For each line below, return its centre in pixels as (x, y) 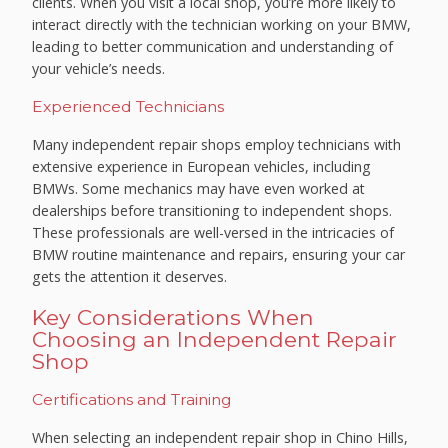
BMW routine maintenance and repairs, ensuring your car (219, 254)
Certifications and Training (132, 400)
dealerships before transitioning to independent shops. (212, 210)
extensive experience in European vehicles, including (202, 166)
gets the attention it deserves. (130, 276)
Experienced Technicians (128, 107)
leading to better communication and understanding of (213, 47)
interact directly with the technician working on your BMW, (222, 25)
